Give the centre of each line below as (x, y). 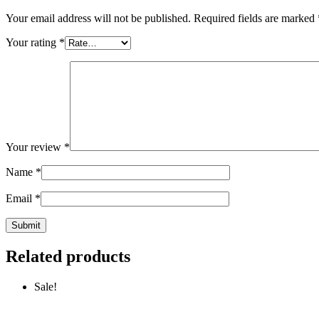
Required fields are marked (256, 18)
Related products (68, 256)
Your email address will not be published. (98, 18)
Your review (35, 147)
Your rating (32, 42)
